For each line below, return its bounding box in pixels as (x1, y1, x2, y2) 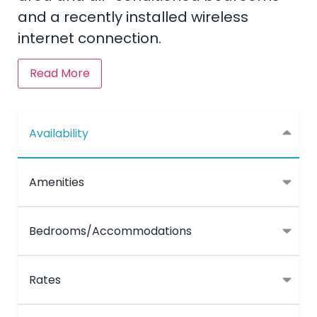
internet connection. (18, 28, 161, 48)
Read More (30, 64, 90, 81)
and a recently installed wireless (18, 6, 248, 27)
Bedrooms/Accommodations (29, 222, 192, 239)
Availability (29, 125, 88, 142)
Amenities (29, 173, 84, 190)
